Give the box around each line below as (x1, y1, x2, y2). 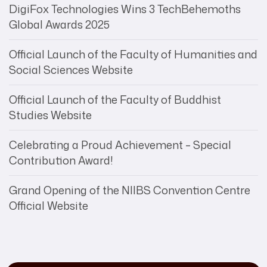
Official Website (9, 197, 88, 213)
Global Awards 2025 (9, 16, 110, 32)
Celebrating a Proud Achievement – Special (9, 136, 231, 153)
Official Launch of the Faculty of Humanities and (9, 46, 257, 62)
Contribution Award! (9, 152, 113, 168)
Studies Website (9, 107, 92, 123)
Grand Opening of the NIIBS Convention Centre (9, 182, 250, 198)
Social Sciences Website (9, 61, 133, 77)
